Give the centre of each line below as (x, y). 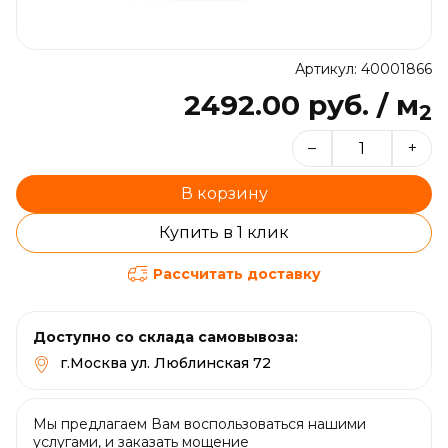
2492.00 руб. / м (301, 105)
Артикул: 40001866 (363, 69)
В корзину (224, 193)
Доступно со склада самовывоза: (165, 337)
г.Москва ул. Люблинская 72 (165, 363)
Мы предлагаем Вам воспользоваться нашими (199, 423)
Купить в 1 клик (224, 232)
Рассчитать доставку (236, 274)
